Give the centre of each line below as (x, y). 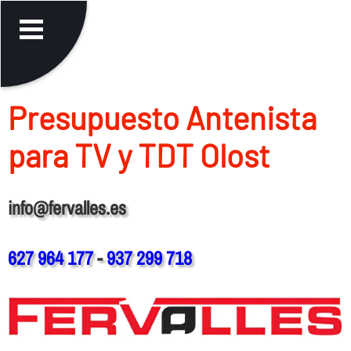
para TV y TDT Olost (139, 155)
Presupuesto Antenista (162, 117)
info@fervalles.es (67, 207)
